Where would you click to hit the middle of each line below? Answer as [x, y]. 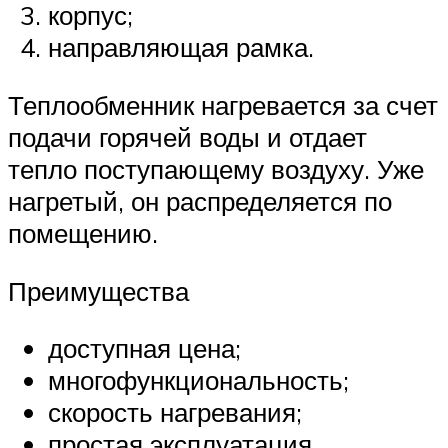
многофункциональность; [198, 380]
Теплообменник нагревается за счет [223, 105]
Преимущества [98, 290]
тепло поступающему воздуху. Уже [216, 169]
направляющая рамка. [181, 47]
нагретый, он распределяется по [200, 201]
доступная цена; [144, 348]
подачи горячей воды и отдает [187, 137]
